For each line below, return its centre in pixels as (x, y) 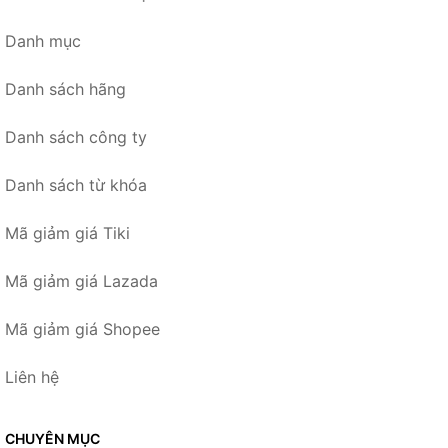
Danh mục (43, 40)
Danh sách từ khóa (76, 184)
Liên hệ (32, 376)
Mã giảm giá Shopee (82, 328)
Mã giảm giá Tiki (67, 232)
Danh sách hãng (65, 88)
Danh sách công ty (76, 136)
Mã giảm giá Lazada (81, 280)
